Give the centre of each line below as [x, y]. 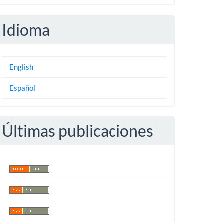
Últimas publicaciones [77, 131]
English [21, 67]
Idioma [26, 29]
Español [22, 88]
